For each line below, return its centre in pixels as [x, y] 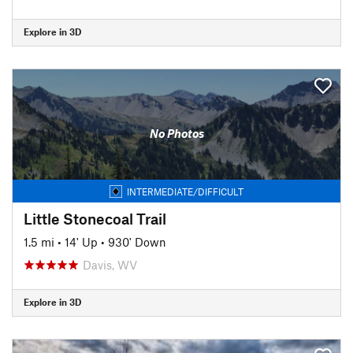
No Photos [176, 133]
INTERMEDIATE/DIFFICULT [185, 191]
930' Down [137, 242]
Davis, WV [110, 264]
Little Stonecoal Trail [95, 218]
